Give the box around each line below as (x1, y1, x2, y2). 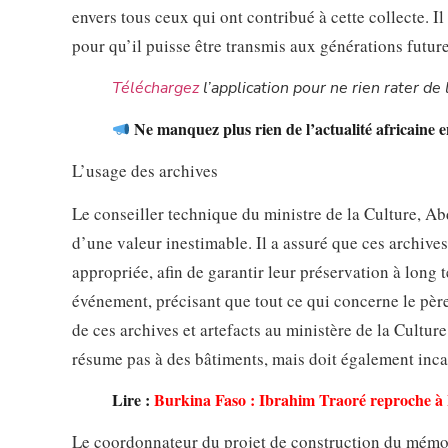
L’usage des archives (72, 159, 218, 183)
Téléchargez (112, 77, 199, 100)
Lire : (112, 388, 150, 412)
